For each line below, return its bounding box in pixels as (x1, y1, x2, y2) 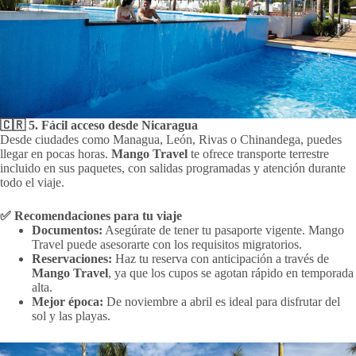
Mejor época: (32, 294, 103, 308)
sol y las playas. (32, 308, 110, 323)
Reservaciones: (32, 251, 112, 265)
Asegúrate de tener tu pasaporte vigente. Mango (103, 222, 344, 237)
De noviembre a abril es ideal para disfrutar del (103, 294, 340, 308)
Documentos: (32, 222, 103, 237)
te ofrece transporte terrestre (188, 146, 329, 161)
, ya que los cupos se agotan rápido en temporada (108, 265, 354, 280)
